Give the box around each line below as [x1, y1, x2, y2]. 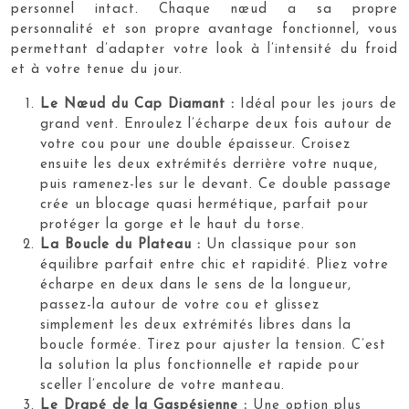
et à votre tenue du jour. [11, 62, 183, 77]
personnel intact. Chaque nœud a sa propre [11, 2, 398, 16]
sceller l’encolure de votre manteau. [40, 378, 285, 393]
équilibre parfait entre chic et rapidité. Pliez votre [40, 257, 389, 272]
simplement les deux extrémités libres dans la [40, 318, 351, 332]
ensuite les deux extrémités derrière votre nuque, [40, 157, 378, 172]
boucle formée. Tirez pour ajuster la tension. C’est [40, 338, 386, 352]
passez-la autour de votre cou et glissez [40, 298, 320, 312]
